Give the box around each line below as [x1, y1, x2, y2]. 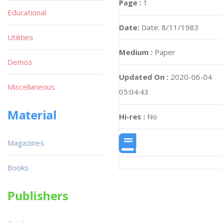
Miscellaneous [7, 82, 55, 92]
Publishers [7, 187, 68, 204]
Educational [7, 7, 46, 17]
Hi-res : [119, 111, 145, 121]
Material [7, 107, 57, 123]
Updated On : [119, 72, 168, 82]
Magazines [7, 138, 44, 148]
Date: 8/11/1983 [141, 22, 199, 32]
